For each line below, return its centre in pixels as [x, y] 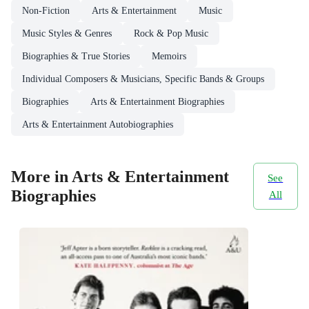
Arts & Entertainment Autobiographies [98, 124]
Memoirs [169, 56]
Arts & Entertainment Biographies [157, 101]
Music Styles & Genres [67, 33]
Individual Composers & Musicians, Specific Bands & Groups [143, 79]
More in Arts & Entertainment [120, 177]
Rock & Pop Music [171, 33]
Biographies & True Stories [76, 56]
